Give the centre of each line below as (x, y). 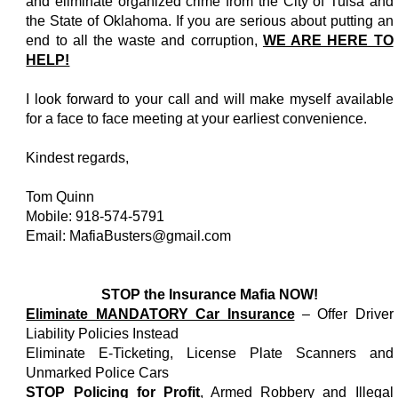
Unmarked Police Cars (98, 372)
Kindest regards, (78, 157)
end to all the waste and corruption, (144, 40)
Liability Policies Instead (103, 333)
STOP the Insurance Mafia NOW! (210, 294)
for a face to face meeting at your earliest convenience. (197, 118)
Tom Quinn (60, 196)
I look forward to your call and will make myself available (210, 99)
